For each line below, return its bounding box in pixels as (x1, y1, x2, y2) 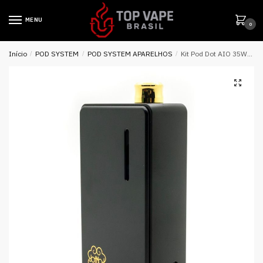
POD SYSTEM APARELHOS (87, 49, 173, 58)
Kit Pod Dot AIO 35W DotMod (181, 49, 248, 58)
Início (9, 49, 27, 58)
